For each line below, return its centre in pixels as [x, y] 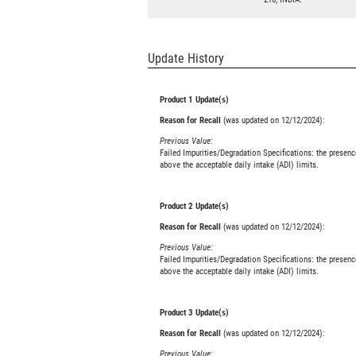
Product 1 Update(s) [194, 100]
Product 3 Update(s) [194, 313]
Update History [186, 59]
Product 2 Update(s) [194, 207]
